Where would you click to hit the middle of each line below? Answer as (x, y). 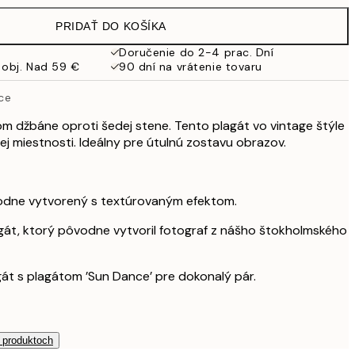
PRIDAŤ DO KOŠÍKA (111, 26)
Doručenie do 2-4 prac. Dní (197, 52)
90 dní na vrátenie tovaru (191, 67)
